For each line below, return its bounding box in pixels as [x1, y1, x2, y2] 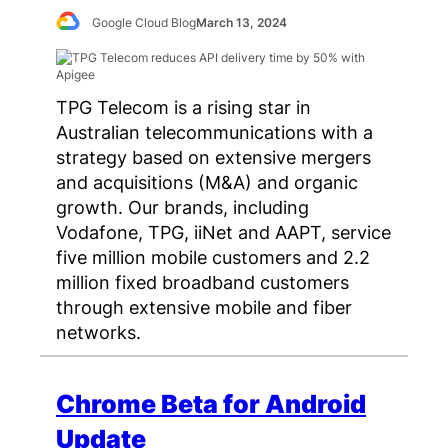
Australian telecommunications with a [56, 121, 373, 144]
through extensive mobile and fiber [56, 296, 352, 319]
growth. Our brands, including [56, 196, 309, 219]
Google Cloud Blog [92, 15, 197, 31]
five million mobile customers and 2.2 [56, 246, 370, 269]
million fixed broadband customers [56, 271, 349, 294]
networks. [56, 321, 141, 344]
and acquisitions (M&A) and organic [56, 171, 358, 194]
